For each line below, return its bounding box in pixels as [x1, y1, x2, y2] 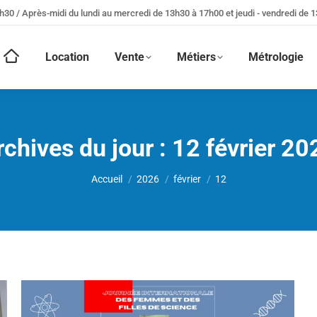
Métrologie [248, 50, 304, 64]
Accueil [91, 173, 122, 185]
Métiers [176, 50, 216, 64]
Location [45, 50, 89, 64]
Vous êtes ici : [91, 164, 160, 178]
